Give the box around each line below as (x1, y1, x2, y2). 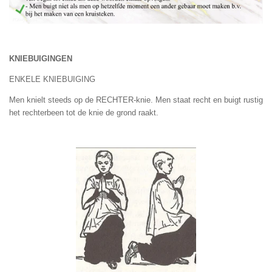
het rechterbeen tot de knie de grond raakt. (9, 107, 158, 117)
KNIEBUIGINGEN (9, 53, 72, 63)
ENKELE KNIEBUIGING (9, 74, 95, 84)
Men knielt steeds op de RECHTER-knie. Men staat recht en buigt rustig (9, 95, 263, 104)
